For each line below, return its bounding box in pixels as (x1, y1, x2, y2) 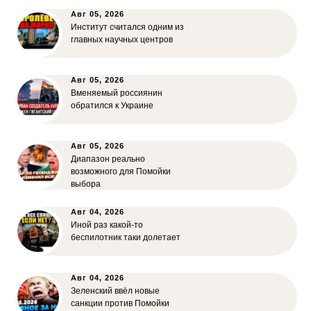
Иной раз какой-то (71, 220, 143, 230)
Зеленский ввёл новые (71, 286, 160, 296)
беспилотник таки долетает (71, 233, 180, 242)
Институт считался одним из (71, 22, 184, 32)
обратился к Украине (71, 101, 153, 110)
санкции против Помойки (71, 299, 169, 308)
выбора (71, 179, 101, 189)
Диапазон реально (71, 154, 145, 164)
